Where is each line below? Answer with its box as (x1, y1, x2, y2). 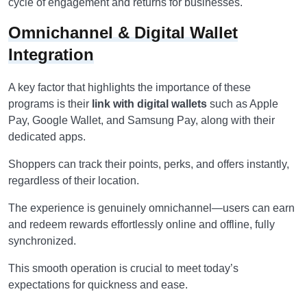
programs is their (8, 98, 92, 110)
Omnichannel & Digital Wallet (8, 23, 238, 42)
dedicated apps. (8, 131, 86, 143)
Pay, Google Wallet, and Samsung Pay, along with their (8, 114, 275, 126)
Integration (8, 45, 94, 64)
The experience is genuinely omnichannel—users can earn (8, 202, 295, 214)
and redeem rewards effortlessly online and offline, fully (8, 219, 275, 230)
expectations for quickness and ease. (8, 279, 188, 291)
